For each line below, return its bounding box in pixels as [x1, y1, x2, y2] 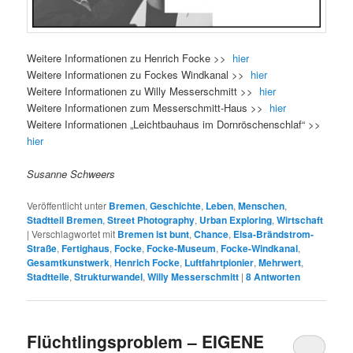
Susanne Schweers [27, 165, 116, 181]
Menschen [238, 198, 285, 213]
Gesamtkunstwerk [27, 255, 110, 269]
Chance [194, 226, 229, 241]
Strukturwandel [74, 269, 143, 284]
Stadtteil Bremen [27, 212, 103, 227]
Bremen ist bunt [117, 226, 190, 241]
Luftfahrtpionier [184, 255, 255, 269]
